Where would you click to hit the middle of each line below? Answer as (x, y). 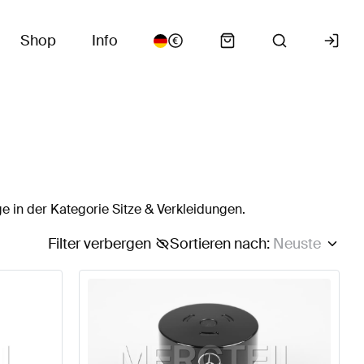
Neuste (297, 244)
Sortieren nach (218, 244)
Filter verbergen (99, 244)
